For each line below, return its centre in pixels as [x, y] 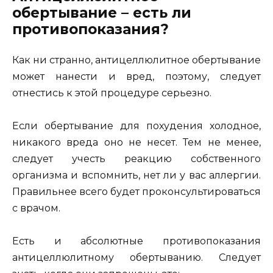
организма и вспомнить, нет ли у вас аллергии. [136, 175]
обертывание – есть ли [102, 12]
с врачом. [36, 208]
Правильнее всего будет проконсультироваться [136, 191]
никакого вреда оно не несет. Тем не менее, [136, 142]
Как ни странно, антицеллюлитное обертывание [136, 60]
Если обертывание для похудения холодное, [136, 126]
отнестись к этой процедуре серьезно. [112, 93]
